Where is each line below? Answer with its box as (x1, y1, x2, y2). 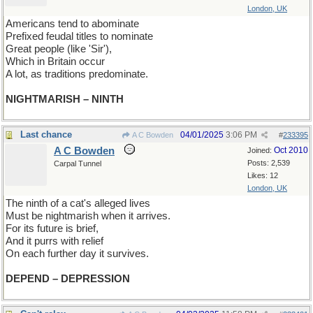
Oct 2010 (274, 145, 308, 155)
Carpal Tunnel (54, 159, 101, 168)
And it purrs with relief (6, 235, 103, 247)
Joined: (247, 146, 274, 154)
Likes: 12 (247, 171, 278, 180)
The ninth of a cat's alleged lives (6, 198, 150, 209)
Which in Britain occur (6, 56, 105, 67)
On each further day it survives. (6, 248, 149, 259)
